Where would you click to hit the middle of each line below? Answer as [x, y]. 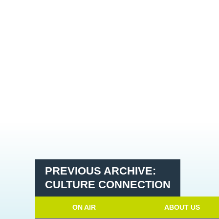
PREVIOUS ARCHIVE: [100, 171]
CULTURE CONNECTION [108, 185]
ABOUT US [182, 207]
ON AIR [84, 207]
